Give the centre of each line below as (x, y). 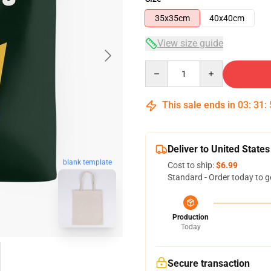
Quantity (161, 66)
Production (191, 217)
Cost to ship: (192, 165)
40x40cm (227, 18)
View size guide (190, 43)
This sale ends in (199, 105)
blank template (87, 162)
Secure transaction (209, 263)
